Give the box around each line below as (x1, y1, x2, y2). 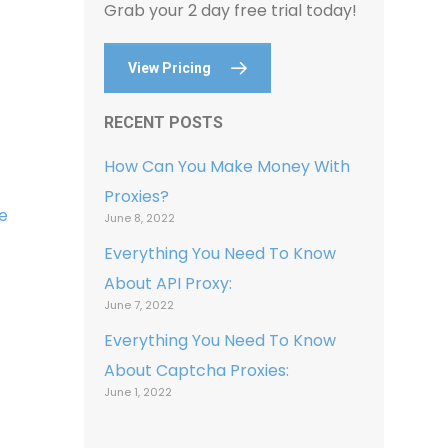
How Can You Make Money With (104, 155, 351, 178)
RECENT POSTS (104, 113, 224, 132)
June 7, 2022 (104, 297, 175, 313)
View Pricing (128, 60, 212, 76)
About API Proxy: (104, 272, 233, 295)
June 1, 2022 (104, 384, 173, 400)
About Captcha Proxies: (104, 359, 290, 382)
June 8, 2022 (104, 210, 176, 226)
